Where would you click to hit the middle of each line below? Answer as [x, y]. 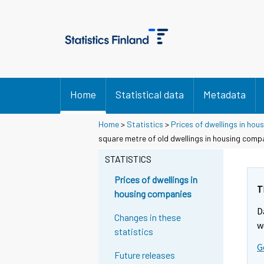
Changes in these [148, 217]
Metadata [225, 94]
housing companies [153, 194]
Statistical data [150, 94]
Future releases [145, 255]
